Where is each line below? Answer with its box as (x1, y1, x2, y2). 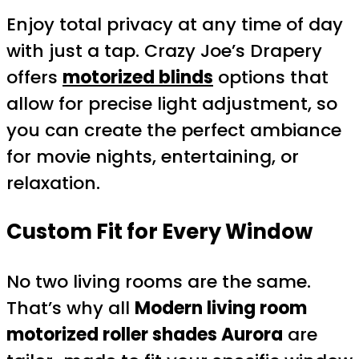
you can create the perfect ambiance (6, 117, 341, 143)
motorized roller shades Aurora (6, 322, 283, 348)
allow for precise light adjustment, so (6, 91, 337, 116)
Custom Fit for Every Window (6, 217, 313, 247)
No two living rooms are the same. (6, 269, 311, 295)
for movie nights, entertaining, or (6, 143, 299, 169)
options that (213, 64, 329, 90)
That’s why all (6, 296, 135, 321)
